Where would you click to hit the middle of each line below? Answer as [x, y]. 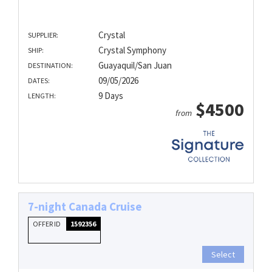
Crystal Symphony [132, 50]
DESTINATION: [50, 66]
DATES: [39, 81]
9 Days [110, 96]
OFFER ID [47, 223]
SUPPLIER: [43, 35]
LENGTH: [42, 96]
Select [223, 254]
